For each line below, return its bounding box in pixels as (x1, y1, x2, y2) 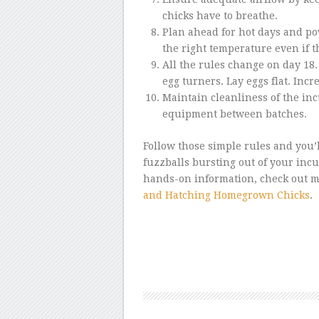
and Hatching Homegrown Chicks (143, 189, 310, 201)
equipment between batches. (162, 108, 307, 120)
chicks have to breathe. (162, 9, 278, 21)
